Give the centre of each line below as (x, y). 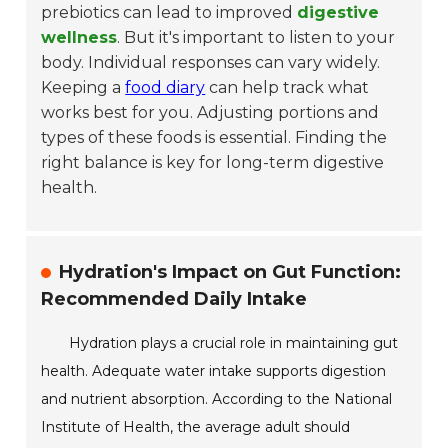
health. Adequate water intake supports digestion (214, 371)
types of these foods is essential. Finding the (214, 138)
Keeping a (83, 88)
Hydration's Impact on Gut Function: (230, 272)
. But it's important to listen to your (256, 38)
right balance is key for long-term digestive (213, 163)
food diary (165, 88)
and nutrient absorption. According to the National (217, 399)
